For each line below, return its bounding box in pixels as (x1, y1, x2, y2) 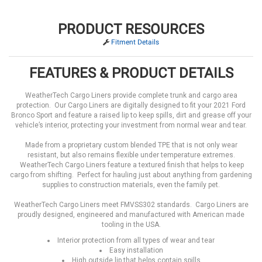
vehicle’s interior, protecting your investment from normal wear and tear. (15, 121, 247, 130)
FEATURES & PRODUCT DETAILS (29, 65, 233, 82)
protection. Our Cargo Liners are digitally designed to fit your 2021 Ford (16, 101, 246, 110)
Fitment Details (111, 38, 159, 47)
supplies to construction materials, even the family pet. (42, 181, 220, 189)
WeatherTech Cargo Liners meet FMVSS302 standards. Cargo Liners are (13, 201, 249, 209)
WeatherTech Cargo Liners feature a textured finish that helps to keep (18, 161, 244, 170)
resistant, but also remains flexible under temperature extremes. (27, 151, 235, 160)
